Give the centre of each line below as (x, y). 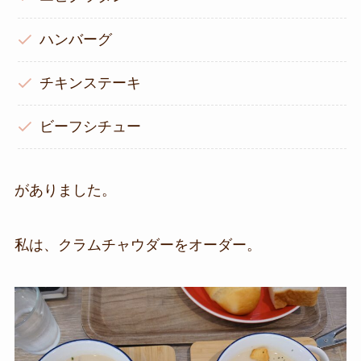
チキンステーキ (91, 83)
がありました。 (65, 191)
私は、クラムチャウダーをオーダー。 (137, 245)
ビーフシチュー (91, 127)
